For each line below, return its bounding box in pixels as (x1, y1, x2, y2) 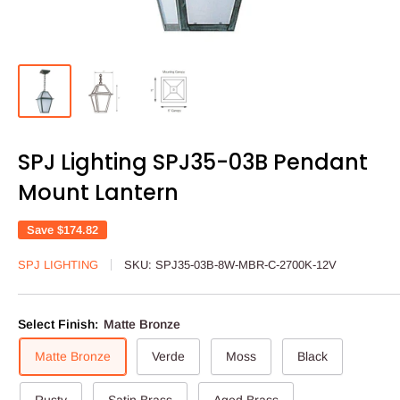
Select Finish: (18, 317, 102, 332)
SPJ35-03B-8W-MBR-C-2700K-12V (155, 258, 337, 272)
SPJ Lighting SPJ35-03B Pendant (18, 147, 368, 178)
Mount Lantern (18, 178, 179, 208)
